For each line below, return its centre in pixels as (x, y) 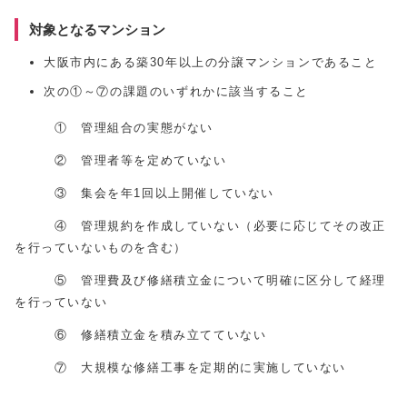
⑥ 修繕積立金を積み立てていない (141, 335)
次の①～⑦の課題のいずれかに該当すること (176, 92)
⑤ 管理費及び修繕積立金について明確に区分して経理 (200, 281)
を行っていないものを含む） (101, 248)
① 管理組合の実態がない (114, 128)
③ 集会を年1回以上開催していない (144, 194)
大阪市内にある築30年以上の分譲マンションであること (211, 63)
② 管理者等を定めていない (121, 161)
